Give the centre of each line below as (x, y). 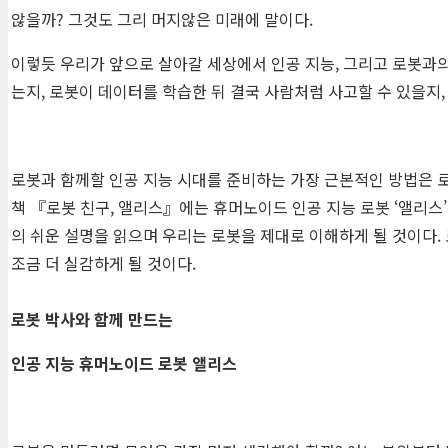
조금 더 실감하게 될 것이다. (103, 263)
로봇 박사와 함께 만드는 (92, 319)
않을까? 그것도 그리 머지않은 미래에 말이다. (162, 19)
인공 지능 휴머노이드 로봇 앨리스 (124, 363)
